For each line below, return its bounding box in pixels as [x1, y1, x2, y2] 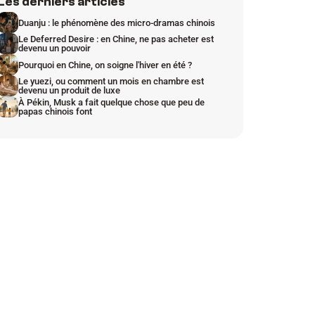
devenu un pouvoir [18, 43, 91, 53]
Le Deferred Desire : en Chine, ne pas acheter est [18, 34, 214, 44]
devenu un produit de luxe [18, 85, 120, 96]
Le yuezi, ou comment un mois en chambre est [18, 76, 204, 86]
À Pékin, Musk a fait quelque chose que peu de [18, 97, 205, 108]
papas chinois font [18, 106, 92, 117]
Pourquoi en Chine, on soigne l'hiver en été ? [18, 59, 192, 70]
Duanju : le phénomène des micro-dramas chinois [18, 17, 215, 28]
